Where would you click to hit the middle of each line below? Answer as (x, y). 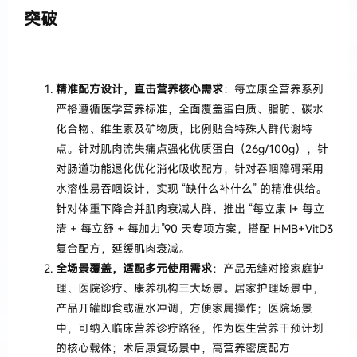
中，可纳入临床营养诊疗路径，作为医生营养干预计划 (190, 328)
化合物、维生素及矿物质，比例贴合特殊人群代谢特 (184, 128)
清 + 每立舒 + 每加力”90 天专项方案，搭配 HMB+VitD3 (194, 228)
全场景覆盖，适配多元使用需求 (134, 268)
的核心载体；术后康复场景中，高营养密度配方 (173, 347)
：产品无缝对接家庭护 (268, 268)
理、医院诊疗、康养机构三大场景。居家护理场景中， (190, 288)
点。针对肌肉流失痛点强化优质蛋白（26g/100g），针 (192, 148)
